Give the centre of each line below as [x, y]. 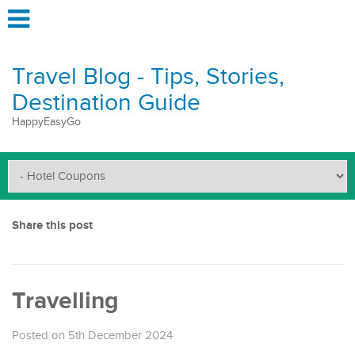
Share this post [52, 225]
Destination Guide [106, 103]
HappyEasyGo [46, 122]
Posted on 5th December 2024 [92, 336]
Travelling [65, 301]
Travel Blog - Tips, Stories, [148, 77]
